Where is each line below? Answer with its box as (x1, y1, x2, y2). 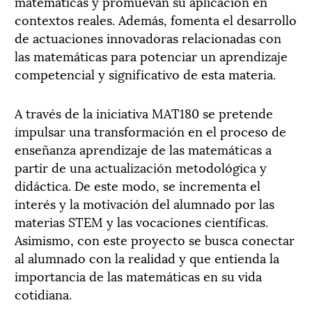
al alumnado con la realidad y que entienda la (15, 248, 279, 267)
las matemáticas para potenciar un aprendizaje (15, 46, 288, 65)
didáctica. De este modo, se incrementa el (15, 175, 260, 194)
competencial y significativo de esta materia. (15, 64, 276, 83)
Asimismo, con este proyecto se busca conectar (15, 230, 295, 249)
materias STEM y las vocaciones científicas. (15, 212, 268, 231)
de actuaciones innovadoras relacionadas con (15, 28, 281, 47)
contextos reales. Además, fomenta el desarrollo (15, 10, 297, 29)
